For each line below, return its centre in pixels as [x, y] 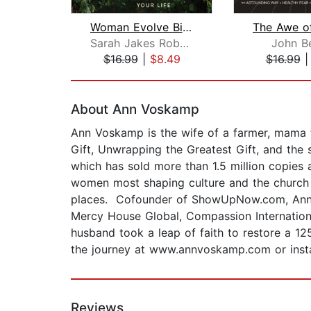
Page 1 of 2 [101, 74]
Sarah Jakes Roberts [184, 43]
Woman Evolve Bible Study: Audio [187, 27]
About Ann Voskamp [135, 110]
